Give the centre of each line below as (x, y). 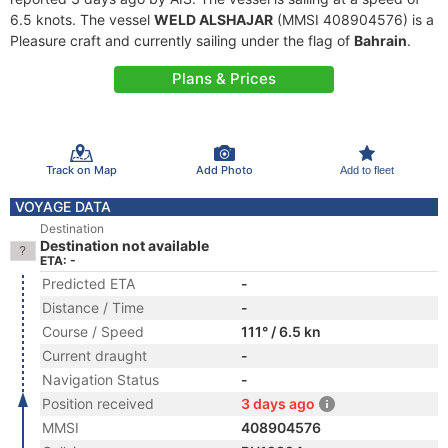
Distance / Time (93, 307)
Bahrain (380, 40)
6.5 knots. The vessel (82, 19)
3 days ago (278, 403)
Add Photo (224, 169)
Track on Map (81, 169)
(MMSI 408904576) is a (353, 19)
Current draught (94, 355)
